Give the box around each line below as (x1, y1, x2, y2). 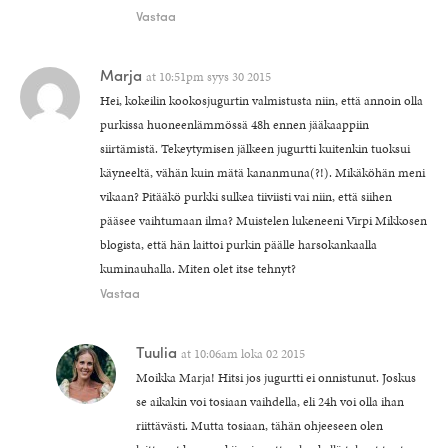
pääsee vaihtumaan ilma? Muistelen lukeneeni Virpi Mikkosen (100, 211, 427, 230)
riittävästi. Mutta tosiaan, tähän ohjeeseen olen (136, 416, 383, 435)
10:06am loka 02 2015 (194, 344, 305, 363)
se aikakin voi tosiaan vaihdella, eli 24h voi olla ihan (136, 392, 404, 411)
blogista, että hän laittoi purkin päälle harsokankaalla (100, 235, 377, 254)
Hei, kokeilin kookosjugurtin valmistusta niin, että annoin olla (100, 91, 423, 110)
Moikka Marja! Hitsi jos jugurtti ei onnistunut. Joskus (136, 368, 416, 387)
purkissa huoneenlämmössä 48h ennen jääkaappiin (100, 115, 369, 134)
